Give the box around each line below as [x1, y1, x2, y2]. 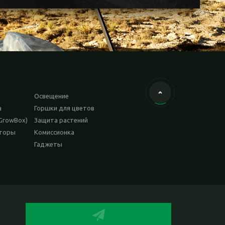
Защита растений [34, 117, 88, 124]
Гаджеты [34, 141, 62, 148]
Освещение [34, 92, 69, 100]
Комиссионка [34, 129, 74, 136]
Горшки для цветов [34, 104, 94, 112]
